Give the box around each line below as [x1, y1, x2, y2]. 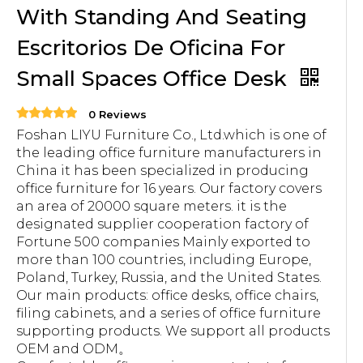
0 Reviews [88, 108, 147, 121]
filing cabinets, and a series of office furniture [16, 305, 321, 321]
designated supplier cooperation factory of [16, 216, 309, 232]
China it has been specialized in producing [16, 163, 309, 178]
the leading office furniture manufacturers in [16, 145, 322, 160]
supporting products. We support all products [16, 323, 330, 339]
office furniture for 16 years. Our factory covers [16, 181, 322, 196]
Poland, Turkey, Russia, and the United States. [16, 270, 322, 285]
